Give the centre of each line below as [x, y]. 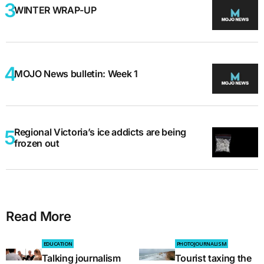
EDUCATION [58, 244]
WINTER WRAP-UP [55, 10]
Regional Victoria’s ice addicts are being [100, 132]
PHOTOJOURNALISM [202, 244]
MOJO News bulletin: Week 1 [76, 74]
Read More [39, 217]
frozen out [37, 143]
